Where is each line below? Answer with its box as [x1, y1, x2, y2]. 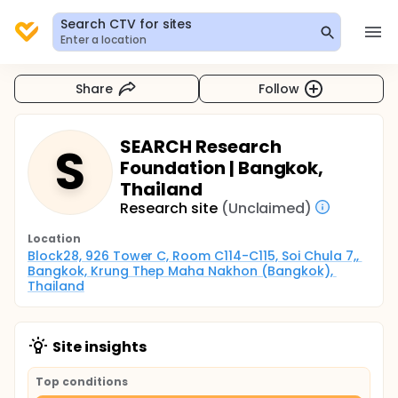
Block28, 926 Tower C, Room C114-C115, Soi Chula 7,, [28, 247, 359, 265]
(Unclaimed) [220, 198, 313, 219]
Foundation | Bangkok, [120, 155, 324, 180]
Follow [258, 79, 300, 98]
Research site [120, 198, 218, 219]
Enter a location [60, 32, 147, 47]
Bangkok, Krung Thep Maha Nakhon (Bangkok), [28, 262, 333, 280]
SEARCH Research [120, 134, 282, 159]
